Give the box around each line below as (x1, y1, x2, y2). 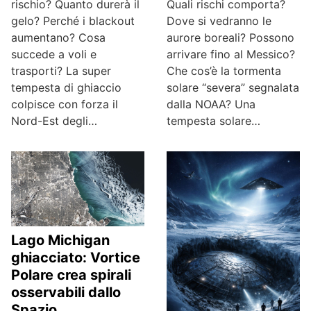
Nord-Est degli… (11, 114, 97, 128)
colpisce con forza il (11, 97, 118, 112)
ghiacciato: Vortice (11, 249, 140, 267)
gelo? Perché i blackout (11, 14, 135, 28)
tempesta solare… (167, 114, 260, 128)
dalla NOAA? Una (167, 97, 255, 111)
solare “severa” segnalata (167, 81, 299, 94)
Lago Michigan (11, 232, 110, 249)
